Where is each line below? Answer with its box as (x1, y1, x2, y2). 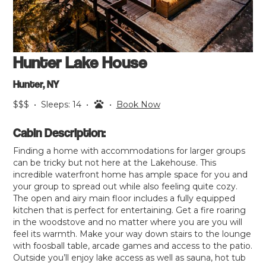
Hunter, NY (13, 78, 60, 91)
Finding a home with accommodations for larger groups (13, 145, 246, 157)
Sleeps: (41, 99, 73, 110)
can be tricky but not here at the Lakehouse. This (13, 157, 217, 169)
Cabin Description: (13, 125, 106, 141)
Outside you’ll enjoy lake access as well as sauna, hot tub (13, 252, 246, 264)
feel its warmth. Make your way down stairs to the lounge (13, 229, 252, 240)
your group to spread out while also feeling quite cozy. (13, 181, 238, 192)
